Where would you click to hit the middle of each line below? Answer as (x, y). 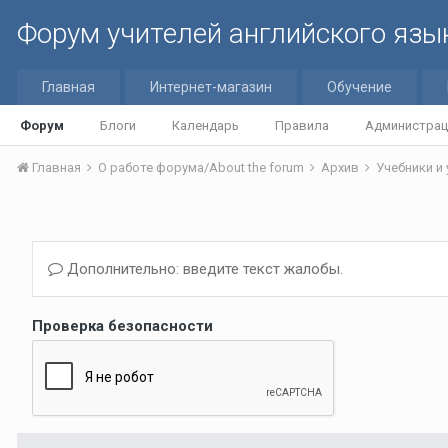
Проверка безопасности (122, 326)
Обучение (359, 87)
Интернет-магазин (211, 87)
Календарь (205, 125)
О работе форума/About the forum (202, 167)
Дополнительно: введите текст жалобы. (203, 269)
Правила (302, 125)
